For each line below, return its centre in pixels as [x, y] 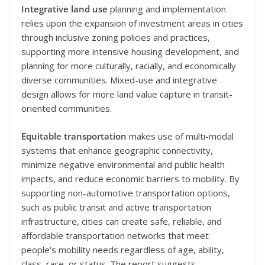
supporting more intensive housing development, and [130, 52]
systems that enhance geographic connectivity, [117, 150]
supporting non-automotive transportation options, [126, 193]
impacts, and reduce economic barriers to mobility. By [130, 178]
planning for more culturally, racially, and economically [129, 66]
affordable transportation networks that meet [115, 235]
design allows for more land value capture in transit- [127, 94]
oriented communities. [67, 109]
